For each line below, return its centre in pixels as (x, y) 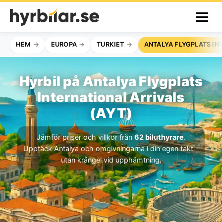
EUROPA (64, 45)
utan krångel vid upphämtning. (111, 160)
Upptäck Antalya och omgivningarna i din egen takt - (111, 148)
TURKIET (111, 45)
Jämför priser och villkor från (85, 137)
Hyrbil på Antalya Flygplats (111, 81)
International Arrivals (111, 97)
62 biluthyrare (159, 137)
